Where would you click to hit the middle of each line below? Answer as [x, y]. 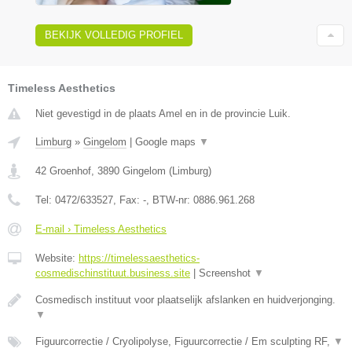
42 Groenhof [63, 171]
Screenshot [226, 273]
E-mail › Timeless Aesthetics [101, 229]
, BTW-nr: [170, 200]
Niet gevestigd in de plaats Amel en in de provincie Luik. [163, 114]
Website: [57, 258]
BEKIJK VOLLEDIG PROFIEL [114, 35]
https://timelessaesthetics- [139, 258]
